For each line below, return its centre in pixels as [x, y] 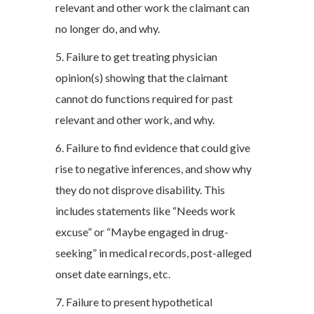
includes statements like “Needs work [145, 211]
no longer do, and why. [108, 28]
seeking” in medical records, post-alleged [153, 253]
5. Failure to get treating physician [136, 56]
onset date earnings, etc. [113, 274]
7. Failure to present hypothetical [134, 302]
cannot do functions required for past [144, 98]
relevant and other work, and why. [135, 120]
